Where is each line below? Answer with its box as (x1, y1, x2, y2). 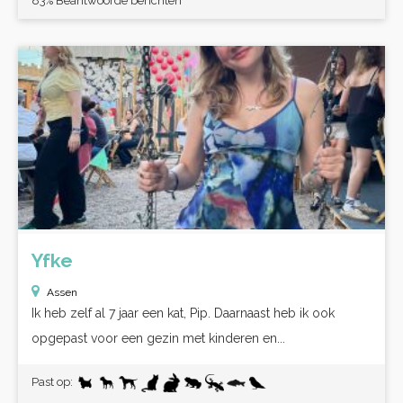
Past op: (31, 375, 76, 389)
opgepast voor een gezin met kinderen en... (31, 331, 285, 345)
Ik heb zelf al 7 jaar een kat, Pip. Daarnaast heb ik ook (31, 306, 335, 320)
